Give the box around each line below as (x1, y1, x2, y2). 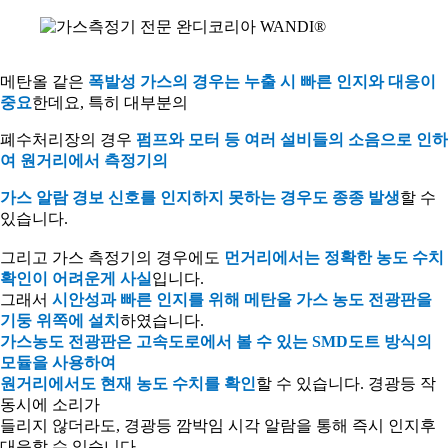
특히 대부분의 (88, 93, 188, 111)
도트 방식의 (348, 332, 432, 350)
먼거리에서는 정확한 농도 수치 (224, 248, 444, 266)
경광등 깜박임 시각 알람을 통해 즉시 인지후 (124, 416, 436, 434)
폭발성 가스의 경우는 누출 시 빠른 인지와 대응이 (88, 72, 436, 90)
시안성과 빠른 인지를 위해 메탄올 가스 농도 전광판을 (52, 290, 432, 308)
